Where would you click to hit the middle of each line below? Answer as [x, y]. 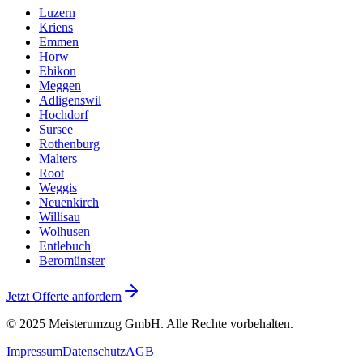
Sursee [56, 130]
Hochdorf [64, 115]
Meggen [60, 86]
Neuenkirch [69, 203]
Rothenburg [69, 144]
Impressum [34, 352]
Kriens [56, 28]
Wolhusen [64, 232]
